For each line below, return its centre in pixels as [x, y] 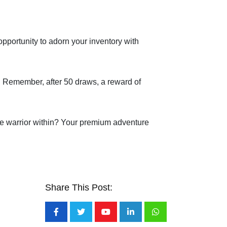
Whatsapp [173, 218]
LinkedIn [145, 218]
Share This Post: [79, 187]
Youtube [120, 218]
